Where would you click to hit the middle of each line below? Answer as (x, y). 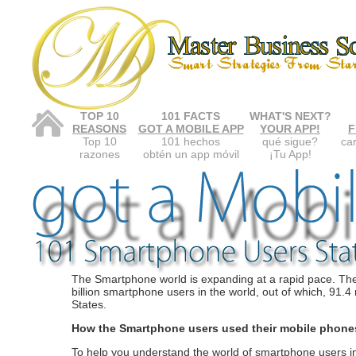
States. (89, 304)
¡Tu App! (290, 154)
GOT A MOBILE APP (191, 129)
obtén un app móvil (191, 154)
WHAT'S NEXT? (290, 116)
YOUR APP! (290, 129)
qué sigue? (290, 141)
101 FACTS (191, 116)
